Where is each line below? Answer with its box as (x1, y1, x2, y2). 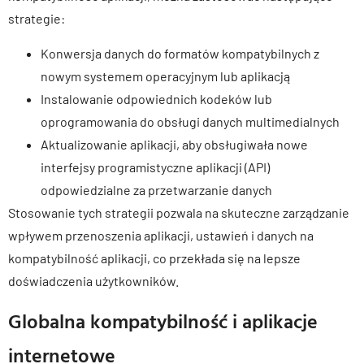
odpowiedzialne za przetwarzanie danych (41, 181, 272, 197)
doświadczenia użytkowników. (8, 272, 179, 288)
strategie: (8, 11, 65, 27)
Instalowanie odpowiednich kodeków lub (41, 90, 272, 106)
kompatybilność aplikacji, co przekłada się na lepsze (8, 249, 301, 266)
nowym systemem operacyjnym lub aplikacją (41, 67, 290, 84)
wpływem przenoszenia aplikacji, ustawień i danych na (8, 227, 314, 243)
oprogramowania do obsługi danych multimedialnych (41, 113, 340, 129)
